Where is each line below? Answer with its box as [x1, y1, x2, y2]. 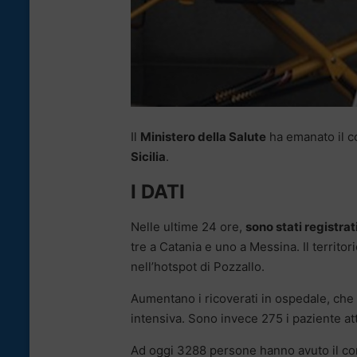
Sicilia [131, 149, 166, 165]
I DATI [131, 180, 185, 204]
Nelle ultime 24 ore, [131, 219, 245, 235]
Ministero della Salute [140, 129, 266, 145]
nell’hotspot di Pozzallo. [131, 259, 265, 275]
